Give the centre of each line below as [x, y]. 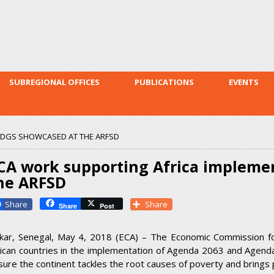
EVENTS [244, 82]
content [111, 32]
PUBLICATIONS [164, 82]
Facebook [24, 203]
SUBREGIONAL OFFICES [54, 82]
